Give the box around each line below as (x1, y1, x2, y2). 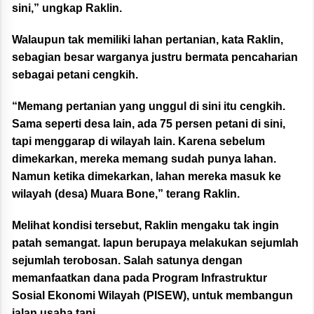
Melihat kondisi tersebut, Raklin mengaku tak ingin (12, 219, 279, 231)
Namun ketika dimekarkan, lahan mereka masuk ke (12, 170, 281, 182)
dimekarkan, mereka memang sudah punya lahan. (12, 152, 276, 165)
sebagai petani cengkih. (12, 68, 138, 81)
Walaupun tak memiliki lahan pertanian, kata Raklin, (12, 33, 283, 46)
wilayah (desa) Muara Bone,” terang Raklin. (12, 187, 240, 200)
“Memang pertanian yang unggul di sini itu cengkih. (12, 100, 285, 112)
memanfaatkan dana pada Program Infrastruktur (12, 271, 267, 284)
